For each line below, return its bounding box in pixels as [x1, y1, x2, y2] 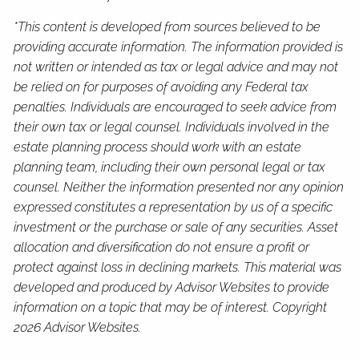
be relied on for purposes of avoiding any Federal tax [14, 79, 309, 95]
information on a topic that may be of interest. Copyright [14, 299, 328, 315]
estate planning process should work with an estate [14, 139, 302, 155]
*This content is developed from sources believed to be [14, 18, 321, 34]
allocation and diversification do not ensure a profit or [14, 239, 310, 255]
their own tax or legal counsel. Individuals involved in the [14, 119, 330, 135]
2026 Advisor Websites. [14, 319, 142, 335]
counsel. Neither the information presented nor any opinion [14, 179, 345, 195]
